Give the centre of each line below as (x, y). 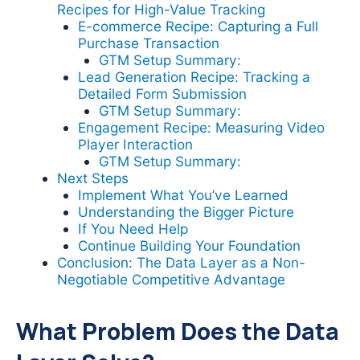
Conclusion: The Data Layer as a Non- (182, 263)
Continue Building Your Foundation (189, 246)
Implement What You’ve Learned (183, 195)
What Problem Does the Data (178, 331)
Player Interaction (135, 145)
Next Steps (93, 178)
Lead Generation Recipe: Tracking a (194, 77)
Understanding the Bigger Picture (186, 212)
